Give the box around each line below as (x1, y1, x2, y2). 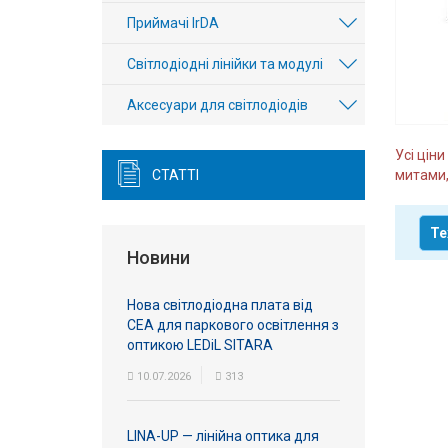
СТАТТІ (152, 167, 199, 183)
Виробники (65, 89, 171, 113)
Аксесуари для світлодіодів (127, 97, 308, 113)
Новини (127, 247, 190, 268)
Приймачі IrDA (127, 15, 219, 31)
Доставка (65, 187, 157, 211)
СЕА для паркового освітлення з (127, 317, 339, 333)
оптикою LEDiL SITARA (127, 337, 273, 353)
